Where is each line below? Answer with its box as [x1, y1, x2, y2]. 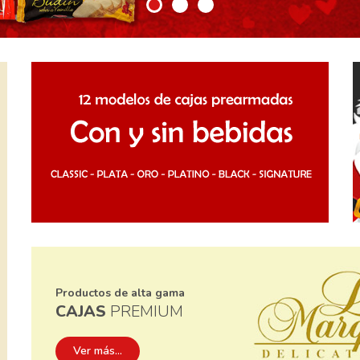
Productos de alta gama [55, 285, 185, 301]
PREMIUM [110, 301, 183, 322]
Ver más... [73, 343, 122, 358]
